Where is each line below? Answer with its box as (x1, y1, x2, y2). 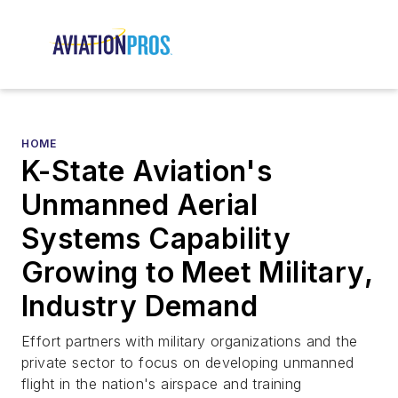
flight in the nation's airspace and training (21, 375, 302, 394)
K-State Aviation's (21, 154, 273, 189)
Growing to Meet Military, (21, 255, 372, 291)
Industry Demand (21, 289, 258, 324)
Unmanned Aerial (21, 187, 258, 223)
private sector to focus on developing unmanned (21, 354, 354, 372)
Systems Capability (21, 221, 291, 257)
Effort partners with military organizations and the (21, 332, 358, 351)
